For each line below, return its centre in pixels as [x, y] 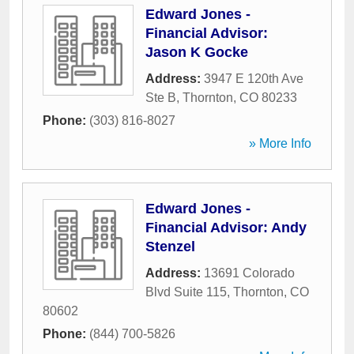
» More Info [280, 143]
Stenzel [170, 247]
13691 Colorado [249, 273]
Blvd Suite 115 [186, 292]
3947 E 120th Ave [254, 79]
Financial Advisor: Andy [226, 228]
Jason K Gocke [197, 52]
